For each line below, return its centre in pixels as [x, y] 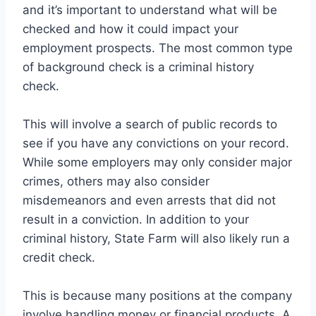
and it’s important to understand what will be [150, 10]
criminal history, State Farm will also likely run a [156, 239]
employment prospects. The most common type [158, 48]
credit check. [59, 258]
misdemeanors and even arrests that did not [149, 201]
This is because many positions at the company [157, 296]
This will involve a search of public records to [150, 124]
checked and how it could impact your [130, 29]
